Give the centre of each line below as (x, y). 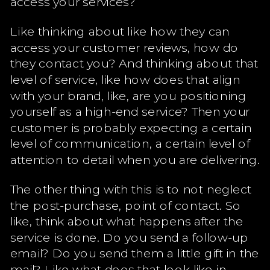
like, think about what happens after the (127, 221)
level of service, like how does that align (125, 79)
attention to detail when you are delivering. (135, 159)
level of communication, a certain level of (130, 143)
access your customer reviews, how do (124, 47)
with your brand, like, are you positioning (128, 95)
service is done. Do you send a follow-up (129, 237)
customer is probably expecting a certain (131, 127)
